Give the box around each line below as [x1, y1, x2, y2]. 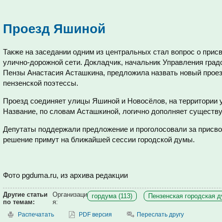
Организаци [53, 191, 87, 198]
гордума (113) [92, 192, 132, 200]
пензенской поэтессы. [3, 79, 78, 87]
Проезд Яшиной [3, 21, 106, 36]
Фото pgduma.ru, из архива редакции [3, 171, 128, 179]
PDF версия [79, 211, 112, 218]
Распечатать [18, 211, 54, 218]
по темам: [3, 198, 35, 206]
